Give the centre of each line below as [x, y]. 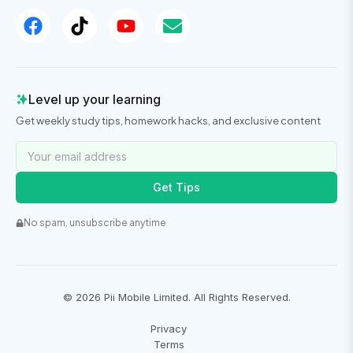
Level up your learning [95, 100]
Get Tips [176, 188]
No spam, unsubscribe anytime [95, 223]
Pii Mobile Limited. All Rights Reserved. [195, 297]
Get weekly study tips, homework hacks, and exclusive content [168, 121]
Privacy [169, 329]
